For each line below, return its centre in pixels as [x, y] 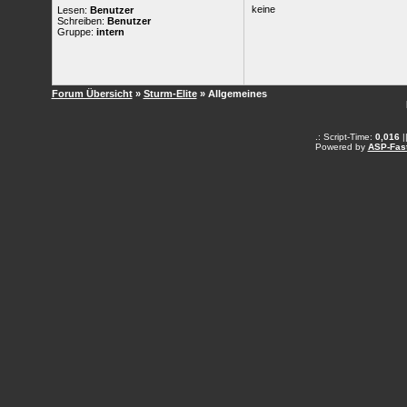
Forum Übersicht [92, 94]
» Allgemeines [233, 94]
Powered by [341, 147]
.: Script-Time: [345, 137]
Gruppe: [76, 32]
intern [110, 32]
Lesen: [73, 10]
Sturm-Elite [170, 94]
